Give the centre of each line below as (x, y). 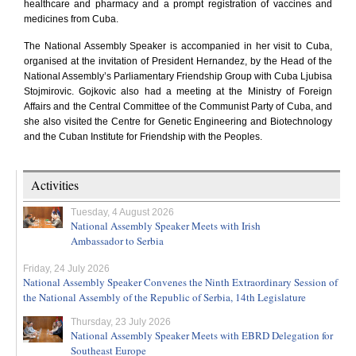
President (172, 61)
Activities (55, 185)
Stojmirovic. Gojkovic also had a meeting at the (136, 91)
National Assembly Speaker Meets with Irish (166, 226)
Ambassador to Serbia (117, 241)
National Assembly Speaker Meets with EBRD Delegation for (202, 335)
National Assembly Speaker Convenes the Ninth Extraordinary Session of (180, 282)
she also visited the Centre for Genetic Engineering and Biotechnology (178, 122)
